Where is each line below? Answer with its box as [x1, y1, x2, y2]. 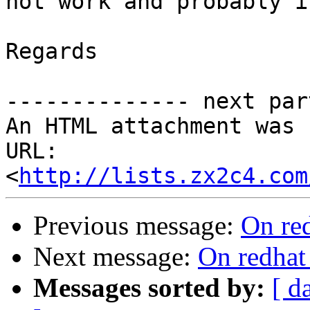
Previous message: [33, 210, 241, 241]
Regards [6, 39, 98, 64]
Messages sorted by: [33, 273, 265, 303]
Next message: [33, 241, 198, 272]
